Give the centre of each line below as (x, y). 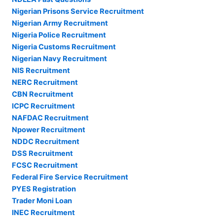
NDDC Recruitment (46, 142)
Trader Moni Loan (42, 201)
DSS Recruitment (42, 154)
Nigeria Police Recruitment (59, 35)
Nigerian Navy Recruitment (59, 59)
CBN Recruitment (43, 94)
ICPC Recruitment (43, 106)
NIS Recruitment (41, 71)
